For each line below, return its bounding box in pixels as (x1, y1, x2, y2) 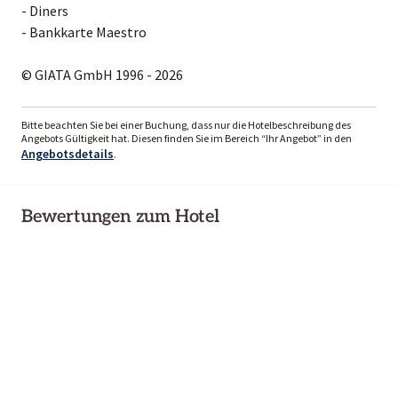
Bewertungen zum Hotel (21, 205, 219, 227)
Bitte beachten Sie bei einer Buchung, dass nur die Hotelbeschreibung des (21, 117, 351, 131)
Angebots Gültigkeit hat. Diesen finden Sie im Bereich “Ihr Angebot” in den (21, 131, 352, 145)
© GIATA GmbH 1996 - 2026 (21, 65, 183, 84)
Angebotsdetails (21, 145, 114, 162)
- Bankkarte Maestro (21, 22, 147, 41)
